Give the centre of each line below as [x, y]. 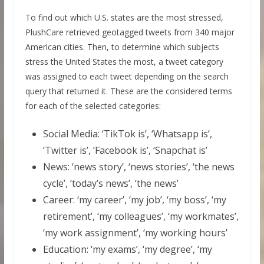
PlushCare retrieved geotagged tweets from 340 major [130, 32]
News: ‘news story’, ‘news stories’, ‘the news [138, 167]
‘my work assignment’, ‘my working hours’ [135, 233]
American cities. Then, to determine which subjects [122, 47]
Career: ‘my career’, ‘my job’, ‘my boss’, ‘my [134, 200]
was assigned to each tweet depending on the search [127, 77]
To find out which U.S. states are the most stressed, [124, 18]
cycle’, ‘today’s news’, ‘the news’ [110, 184]
